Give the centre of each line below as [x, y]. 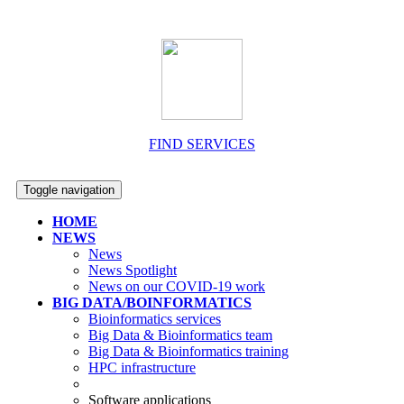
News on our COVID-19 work [177, 286]
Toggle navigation [69, 190]
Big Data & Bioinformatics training [188, 351]
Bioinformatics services [155, 319]
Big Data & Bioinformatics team [180, 335]
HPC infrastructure [142, 367]
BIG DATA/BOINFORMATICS [152, 303]
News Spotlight [133, 270]
